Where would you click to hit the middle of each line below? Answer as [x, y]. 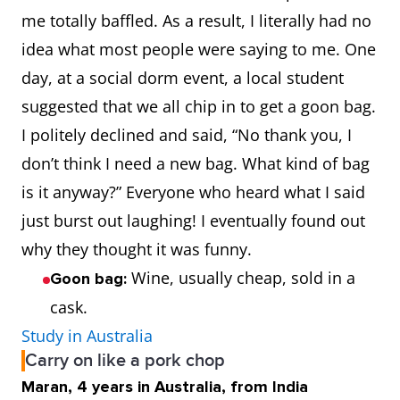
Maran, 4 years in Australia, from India [167, 387]
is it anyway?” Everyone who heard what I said [193, 192]
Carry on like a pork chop [125, 361]
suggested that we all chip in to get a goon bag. [199, 106]
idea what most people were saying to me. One [199, 49]
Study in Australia [87, 336]
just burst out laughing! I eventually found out [193, 221]
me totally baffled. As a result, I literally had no [196, 21]
